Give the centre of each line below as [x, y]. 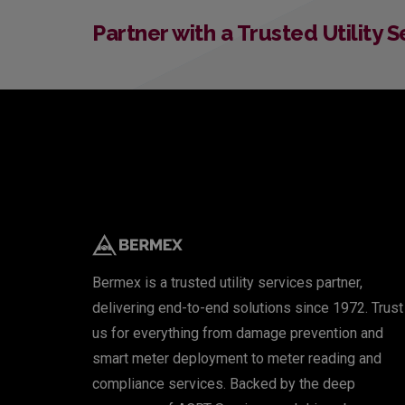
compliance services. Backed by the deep [224, 384]
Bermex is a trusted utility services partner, [227, 283]
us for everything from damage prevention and [238, 334]
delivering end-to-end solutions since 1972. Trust [248, 308]
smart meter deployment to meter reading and [237, 359]
